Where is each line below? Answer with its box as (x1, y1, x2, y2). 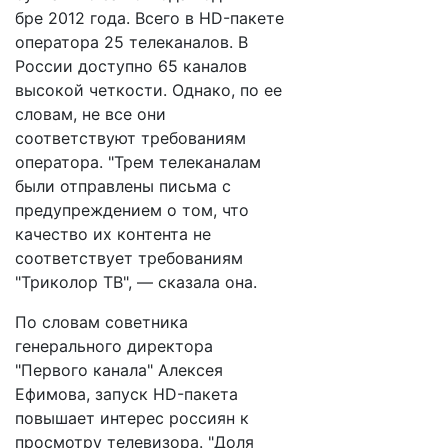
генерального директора (15, 336, 213, 356)
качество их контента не (15, 224, 211, 244)
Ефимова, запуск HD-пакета (15, 384, 238, 404)
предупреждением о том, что (15, 200, 249, 220)
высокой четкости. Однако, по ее (15, 80, 282, 100)
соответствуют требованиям (15, 128, 246, 148)
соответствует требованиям (15, 248, 243, 268)
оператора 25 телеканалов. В (15, 32, 248, 52)
